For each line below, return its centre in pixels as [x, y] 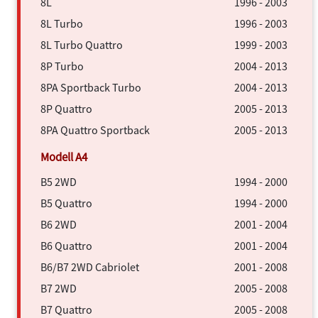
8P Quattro [66, 108]
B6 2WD [59, 224]
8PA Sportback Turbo [91, 87]
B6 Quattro [66, 245]
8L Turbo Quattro [82, 44]
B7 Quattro [66, 309]
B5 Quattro [66, 203]
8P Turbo [62, 66]
